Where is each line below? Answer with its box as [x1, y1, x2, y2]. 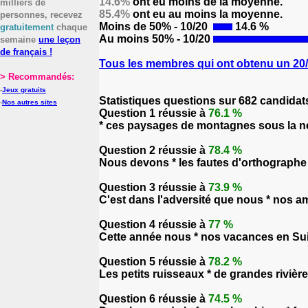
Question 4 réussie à [99, 219, 208, 230]
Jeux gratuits [2, 86, 46, 93]
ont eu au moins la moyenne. [130, 8, 283, 20]
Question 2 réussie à [99, 144, 208, 156]
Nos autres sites [2, 98, 57, 106]
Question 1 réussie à [99, 107, 208, 119]
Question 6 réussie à [99, 293, 208, 305]
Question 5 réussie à [99, 256, 208, 267]
